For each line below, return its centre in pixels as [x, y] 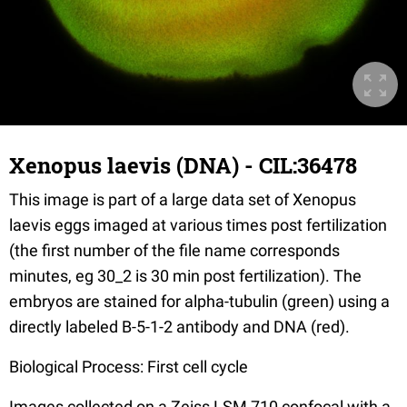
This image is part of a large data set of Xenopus [183, 199]
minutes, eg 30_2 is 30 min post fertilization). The [185, 276]
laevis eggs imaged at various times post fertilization [198, 225]
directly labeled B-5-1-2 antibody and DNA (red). [179, 327]
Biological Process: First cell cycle [129, 367]
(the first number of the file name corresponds [174, 250]
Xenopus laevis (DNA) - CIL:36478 [183, 165]
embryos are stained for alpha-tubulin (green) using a [199, 301]
